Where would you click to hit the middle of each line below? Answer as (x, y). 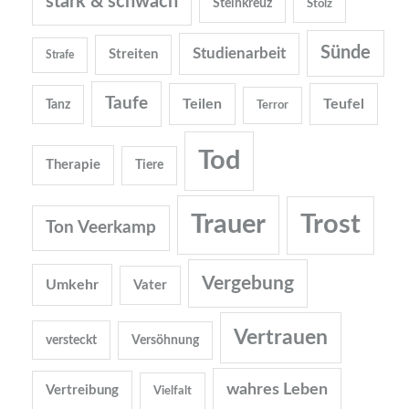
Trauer (228, 225)
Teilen (202, 105)
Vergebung (248, 284)
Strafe (60, 56)
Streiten (133, 55)
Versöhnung (165, 341)
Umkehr (72, 285)
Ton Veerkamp (101, 228)
